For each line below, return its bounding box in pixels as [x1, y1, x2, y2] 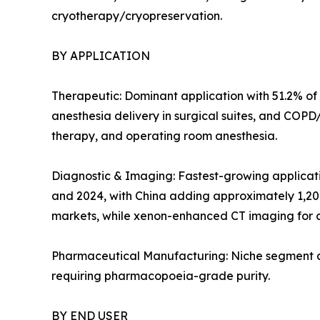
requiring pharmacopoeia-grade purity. [51, 269, 270, 284]
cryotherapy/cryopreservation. [51, 9, 222, 24]
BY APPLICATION [51, 49, 150, 64]
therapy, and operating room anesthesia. [51, 129, 277, 144]
